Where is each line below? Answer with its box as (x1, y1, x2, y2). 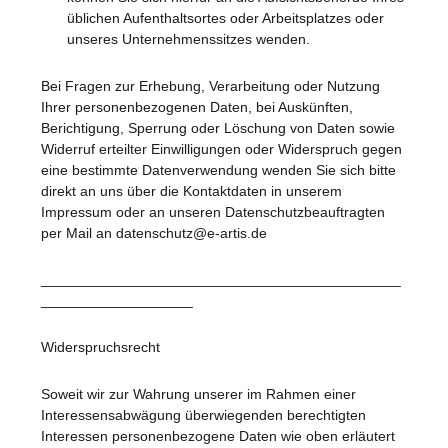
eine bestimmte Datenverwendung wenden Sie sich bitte (41, 161, 396, 178)
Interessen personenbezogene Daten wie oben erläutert (41, 427, 395, 444)
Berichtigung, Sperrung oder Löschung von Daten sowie (41, 119, 395, 136)
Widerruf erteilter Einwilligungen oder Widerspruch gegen (41, 140, 402, 157)
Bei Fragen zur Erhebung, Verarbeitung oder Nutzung (41, 77, 380, 94)
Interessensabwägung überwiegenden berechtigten (41, 406, 366, 423)
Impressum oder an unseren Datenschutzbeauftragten (41, 203, 385, 220)
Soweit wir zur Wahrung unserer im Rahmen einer (41, 385, 356, 402)
